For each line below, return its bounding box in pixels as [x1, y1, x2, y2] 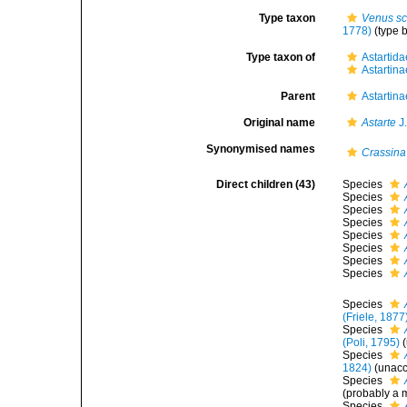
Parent [281, 90, 316, 103]
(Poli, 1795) [342, 336, 401, 349]
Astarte [362, 116, 397, 129]
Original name [243, 116, 316, 129]
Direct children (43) [216, 178, 316, 191]
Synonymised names [206, 143, 316, 155]
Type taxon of [246, 51, 316, 64]
